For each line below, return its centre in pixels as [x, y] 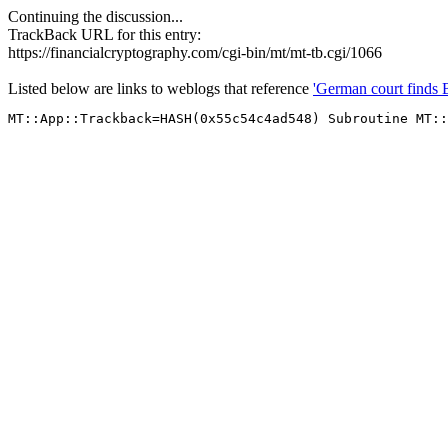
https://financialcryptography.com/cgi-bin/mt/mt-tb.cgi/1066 [195, 52]
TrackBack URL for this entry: [104, 34]
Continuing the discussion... [95, 16]
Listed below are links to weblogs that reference [160, 88]
